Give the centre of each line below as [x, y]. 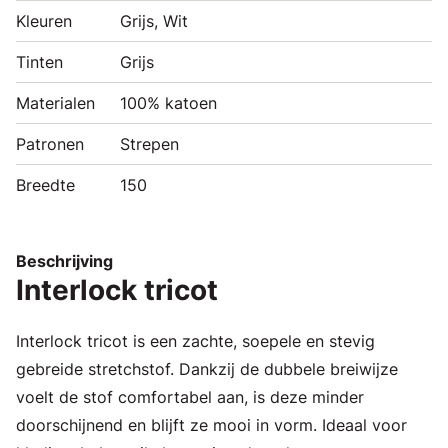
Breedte [45, 184]
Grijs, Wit [154, 20]
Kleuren [44, 20]
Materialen [55, 102]
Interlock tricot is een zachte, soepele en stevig [195, 340]
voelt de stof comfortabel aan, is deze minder [190, 396]
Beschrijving [64, 260]
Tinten [39, 61]
